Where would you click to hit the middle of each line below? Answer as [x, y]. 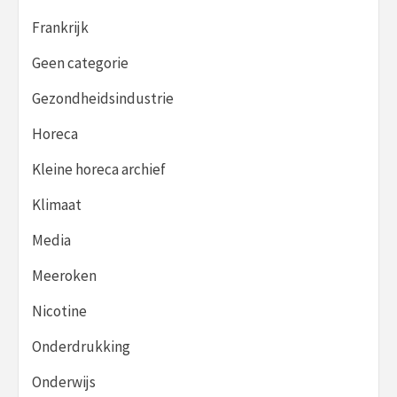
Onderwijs [64, 381]
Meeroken [64, 275]
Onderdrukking [81, 346]
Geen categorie [80, 62]
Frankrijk [60, 27]
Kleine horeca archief [99, 169]
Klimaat [57, 204]
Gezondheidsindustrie [103, 98]
